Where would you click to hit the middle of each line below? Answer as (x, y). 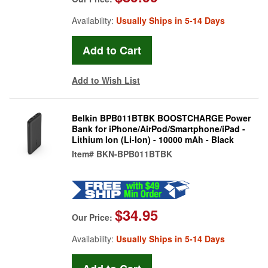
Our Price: (93, 217)
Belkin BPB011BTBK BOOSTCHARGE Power (161, 118)
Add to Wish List (106, 80)
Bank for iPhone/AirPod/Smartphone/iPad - (159, 128)
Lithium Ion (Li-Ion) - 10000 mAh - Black (153, 139)
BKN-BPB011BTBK (134, 153)
